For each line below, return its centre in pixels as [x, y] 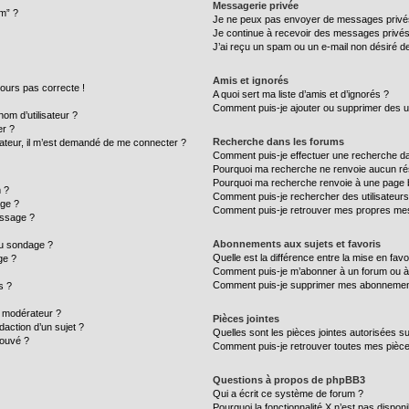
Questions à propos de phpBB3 [289, 380]
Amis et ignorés [251, 80]
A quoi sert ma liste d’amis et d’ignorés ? [301, 94]
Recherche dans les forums [279, 142]
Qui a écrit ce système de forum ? [288, 393]
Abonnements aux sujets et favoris [297, 244]
